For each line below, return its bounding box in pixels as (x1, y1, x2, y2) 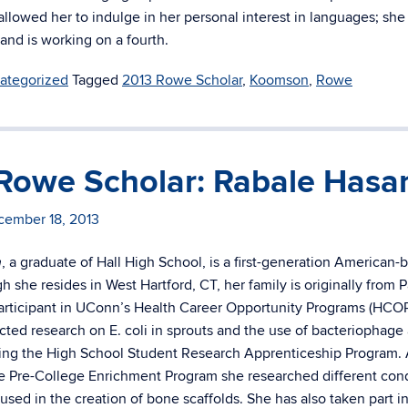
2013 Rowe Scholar (122, 71, 242, 89)
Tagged (72, 71, 122, 89)
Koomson (250, 71, 309, 89)
